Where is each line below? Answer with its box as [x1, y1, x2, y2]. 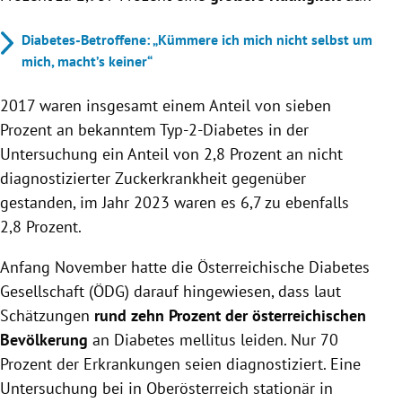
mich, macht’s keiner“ [22, 51, 153, 70]
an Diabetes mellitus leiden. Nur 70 [92, 328, 338, 350]
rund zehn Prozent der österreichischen [90, 304, 366, 326]
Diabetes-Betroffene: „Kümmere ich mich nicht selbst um [22, 30, 372, 48]
